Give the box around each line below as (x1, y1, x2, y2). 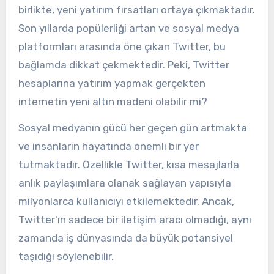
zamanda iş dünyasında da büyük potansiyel (18, 232, 233, 245)
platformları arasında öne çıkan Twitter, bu (18, 40, 226, 53)
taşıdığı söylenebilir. (18, 250, 114, 263)
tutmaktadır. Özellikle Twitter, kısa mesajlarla (18, 158, 239, 171)
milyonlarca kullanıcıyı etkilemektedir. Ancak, (18, 195, 234, 208)
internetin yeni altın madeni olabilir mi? (18, 95, 207, 108)
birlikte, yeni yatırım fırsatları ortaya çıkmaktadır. (18, 4, 255, 17)
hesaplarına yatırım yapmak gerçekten (18, 77, 206, 90)
